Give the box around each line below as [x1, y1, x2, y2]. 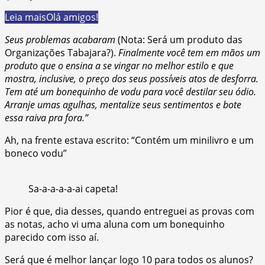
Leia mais [5, 10, 46, 24]
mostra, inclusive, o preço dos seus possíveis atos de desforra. [5, 72, 258, 85]
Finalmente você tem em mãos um [116, 46, 260, 59]
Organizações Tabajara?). [5, 46, 116, 59]
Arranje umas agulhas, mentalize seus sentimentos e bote [5, 98, 241, 111]
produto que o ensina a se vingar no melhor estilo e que [5, 59, 234, 72]
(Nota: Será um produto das [118, 33, 243, 46]
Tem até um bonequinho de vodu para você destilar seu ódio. [5, 85, 256, 98]
